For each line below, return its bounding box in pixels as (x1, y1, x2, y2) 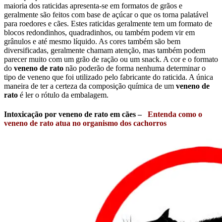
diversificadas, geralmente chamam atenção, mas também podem (4, 46, 205, 55)
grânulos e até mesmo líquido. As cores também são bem (4, 37, 180, 46)
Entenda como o (148, 110, 202, 119)
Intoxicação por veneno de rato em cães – (4, 110, 148, 119)
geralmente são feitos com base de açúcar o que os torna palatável (4, 10, 208, 19)
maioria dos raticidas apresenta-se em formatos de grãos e (4, 1, 182, 10)
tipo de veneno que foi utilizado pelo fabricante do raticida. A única (4, 73, 213, 82)
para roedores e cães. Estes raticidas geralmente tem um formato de (4, 19, 212, 28)
